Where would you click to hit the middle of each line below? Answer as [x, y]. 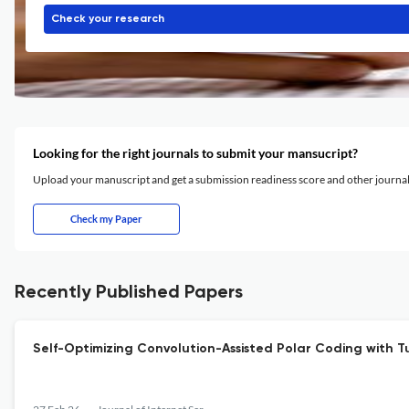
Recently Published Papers [129, 293]
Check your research [108, 19]
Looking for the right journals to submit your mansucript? [195, 153]
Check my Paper [106, 219]
